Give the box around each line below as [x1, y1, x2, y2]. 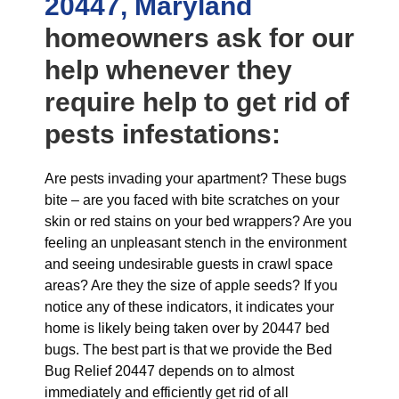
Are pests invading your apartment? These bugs [45, 171, 346, 186]
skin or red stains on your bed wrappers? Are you [45, 214, 352, 229]
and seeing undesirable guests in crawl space [45, 256, 333, 272]
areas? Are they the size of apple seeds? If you [45, 278, 338, 293]
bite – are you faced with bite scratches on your [45, 192, 339, 208]
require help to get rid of [45, 87, 349, 117]
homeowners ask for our [45, 23, 354, 53]
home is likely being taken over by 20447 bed [45, 321, 330, 336]
